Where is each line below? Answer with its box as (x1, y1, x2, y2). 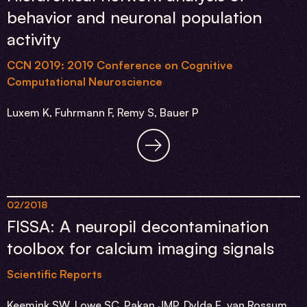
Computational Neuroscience (7, 75, 162, 88)
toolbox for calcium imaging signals (7, 238, 274, 258)
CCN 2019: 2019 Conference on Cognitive (7, 58, 233, 72)
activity (7, 29, 60, 49)
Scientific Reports (7, 267, 102, 281)
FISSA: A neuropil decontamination (7, 216, 269, 236)
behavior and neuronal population (7, 7, 262, 27)
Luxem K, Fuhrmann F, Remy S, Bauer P (7, 106, 199, 119)
